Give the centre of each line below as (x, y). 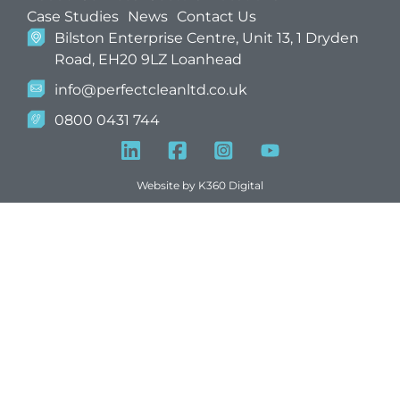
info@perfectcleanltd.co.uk (151, 90)
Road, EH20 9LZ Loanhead (149, 59)
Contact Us (217, 17)
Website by (167, 185)
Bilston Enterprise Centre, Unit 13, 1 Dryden (207, 38)
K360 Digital (231, 185)
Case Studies (73, 17)
